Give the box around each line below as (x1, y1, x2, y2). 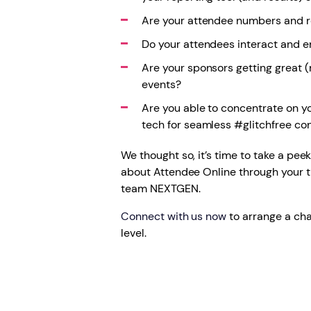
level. (120, 226, 146, 240)
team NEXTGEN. (120, 181, 201, 196)
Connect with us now (120, 209, 227, 224)
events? (141, 77, 181, 92)
